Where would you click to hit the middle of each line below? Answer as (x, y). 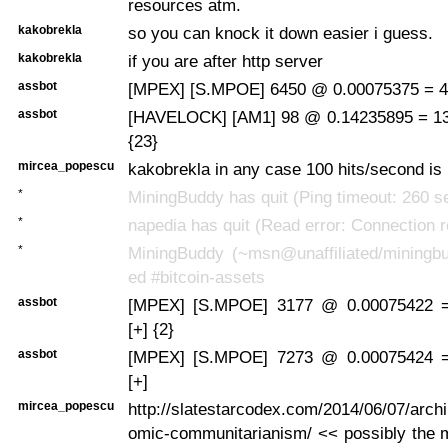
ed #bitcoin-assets (196, 276)
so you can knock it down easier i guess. (280, 32)
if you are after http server (225, 60)
